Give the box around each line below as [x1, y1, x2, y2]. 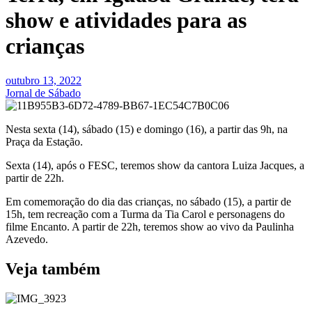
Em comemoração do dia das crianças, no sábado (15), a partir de [6, 195, 291, 208]
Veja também [6, 259, 100, 278]
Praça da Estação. [6, 135, 83, 148]
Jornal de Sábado [6, 86, 81, 99]
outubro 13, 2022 [6, 74, 81, 86]
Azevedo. [6, 233, 48, 245]
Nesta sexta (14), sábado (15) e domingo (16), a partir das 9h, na [6, 123, 288, 135]
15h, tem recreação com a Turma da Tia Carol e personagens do [6, 208, 285, 220]
